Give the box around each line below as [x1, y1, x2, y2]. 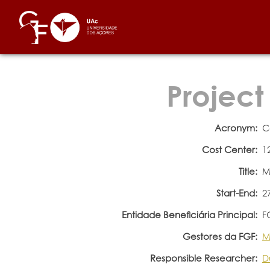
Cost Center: [201, 143, 257, 155]
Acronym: [214, 122, 257, 134]
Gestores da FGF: [182, 230, 257, 242]
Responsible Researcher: [149, 252, 257, 264]
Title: [238, 165, 257, 177]
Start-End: [216, 187, 257, 199]
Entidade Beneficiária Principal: [121, 209, 257, 221]
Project [166, 78, 263, 112]
